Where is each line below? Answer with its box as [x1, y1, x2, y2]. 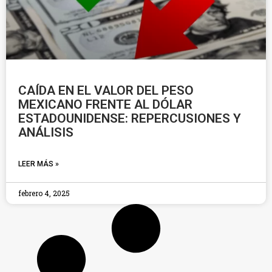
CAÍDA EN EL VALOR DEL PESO [18, 83, 194, 98]
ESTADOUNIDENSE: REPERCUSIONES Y [18, 111, 241, 126]
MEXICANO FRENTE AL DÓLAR [18, 97, 192, 112]
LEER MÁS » [18, 160, 59, 168]
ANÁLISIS [18, 125, 73, 140]
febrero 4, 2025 [18, 188, 70, 198]
